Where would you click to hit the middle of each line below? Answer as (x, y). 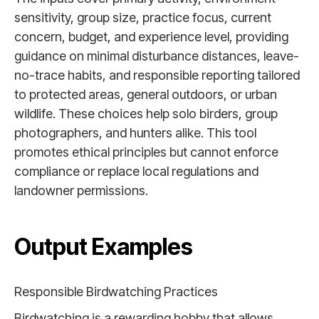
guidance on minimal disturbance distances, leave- (157, 56)
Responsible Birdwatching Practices (116, 292)
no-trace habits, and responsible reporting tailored (157, 75)
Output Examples (104, 247)
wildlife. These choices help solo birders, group (146, 114)
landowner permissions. (81, 190)
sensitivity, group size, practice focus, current (143, 17)
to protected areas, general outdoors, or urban (146, 94)
